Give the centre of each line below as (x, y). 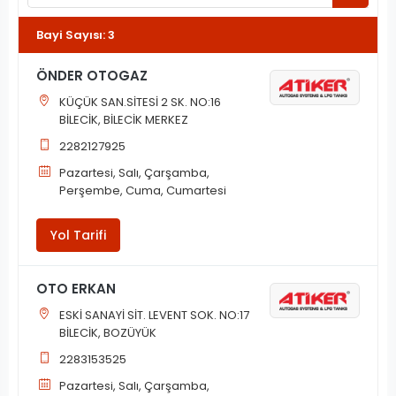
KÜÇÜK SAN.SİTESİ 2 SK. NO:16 (141, 103)
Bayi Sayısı (69, 34)
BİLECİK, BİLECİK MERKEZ (124, 120)
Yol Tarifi (78, 236)
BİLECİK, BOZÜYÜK (108, 333)
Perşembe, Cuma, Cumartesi (143, 191)
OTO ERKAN (76, 289)
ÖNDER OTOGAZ (92, 76)
